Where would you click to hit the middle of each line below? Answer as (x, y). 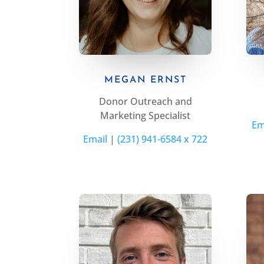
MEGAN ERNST (145, 80)
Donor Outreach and (145, 102)
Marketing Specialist (146, 116)
